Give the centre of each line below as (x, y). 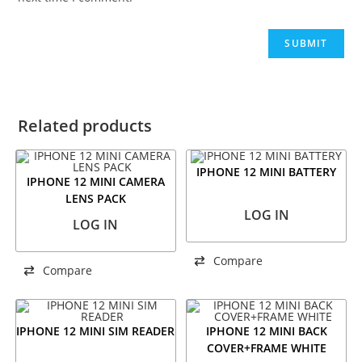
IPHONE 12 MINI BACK (266, 330)
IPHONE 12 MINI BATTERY (267, 172)
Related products (85, 126)
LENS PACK (95, 198)
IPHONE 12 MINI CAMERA (95, 181)
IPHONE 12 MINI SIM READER (96, 330)
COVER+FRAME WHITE (266, 347)
